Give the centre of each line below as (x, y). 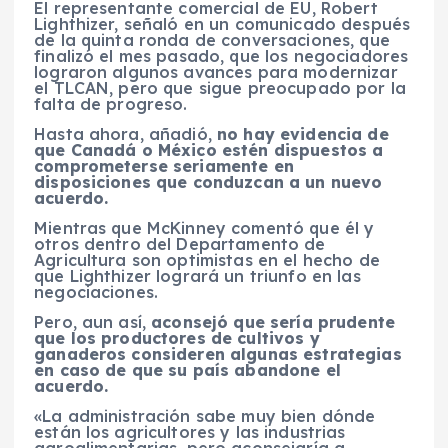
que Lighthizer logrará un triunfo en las (197, 275)
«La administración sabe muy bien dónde (205, 416)
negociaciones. (96, 291)
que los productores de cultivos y (177, 338)
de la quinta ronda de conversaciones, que (212, 39)
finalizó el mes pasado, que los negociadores (221, 55)
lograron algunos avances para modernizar (216, 71)
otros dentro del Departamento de (180, 243)
